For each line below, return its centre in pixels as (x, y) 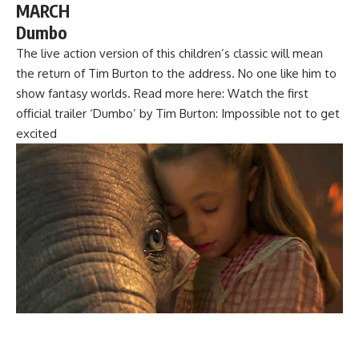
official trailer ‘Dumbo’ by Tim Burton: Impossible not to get (178, 113)
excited (36, 133)
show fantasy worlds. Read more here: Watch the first (162, 93)
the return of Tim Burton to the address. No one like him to (176, 73)
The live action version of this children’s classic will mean (169, 53)
